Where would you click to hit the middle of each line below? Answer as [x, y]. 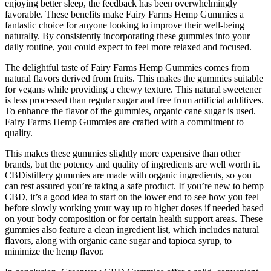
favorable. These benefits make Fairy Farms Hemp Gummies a [124, 14]
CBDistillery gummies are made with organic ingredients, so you [128, 175]
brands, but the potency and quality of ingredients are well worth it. [132, 164]
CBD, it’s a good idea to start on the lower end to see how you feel [132, 197]
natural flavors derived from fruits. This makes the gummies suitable [134, 78]
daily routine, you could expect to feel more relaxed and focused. [128, 47]
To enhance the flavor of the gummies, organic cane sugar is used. [130, 111]
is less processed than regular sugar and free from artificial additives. [134, 100]
